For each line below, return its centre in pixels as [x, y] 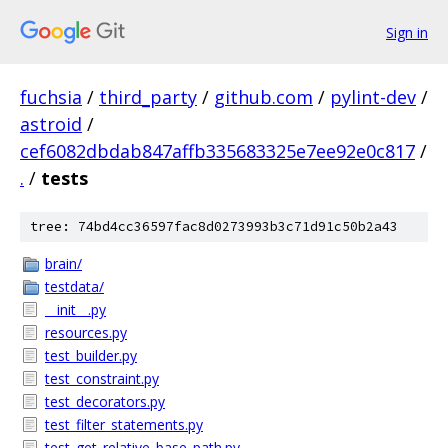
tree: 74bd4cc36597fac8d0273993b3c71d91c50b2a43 [214, 226]
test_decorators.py [105, 401]
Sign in [407, 32]
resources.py [86, 332]
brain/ [63, 263]
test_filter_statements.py [124, 424]
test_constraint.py [102, 378]
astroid [51, 124]
